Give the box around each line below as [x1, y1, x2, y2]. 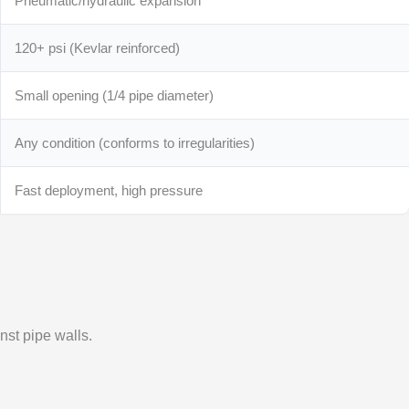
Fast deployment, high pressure [15, 183, 204, 199]
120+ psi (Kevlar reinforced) [15, 40, 181, 57]
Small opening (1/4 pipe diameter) [15, 88, 215, 104]
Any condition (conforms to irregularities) [15, 135, 256, 152]
